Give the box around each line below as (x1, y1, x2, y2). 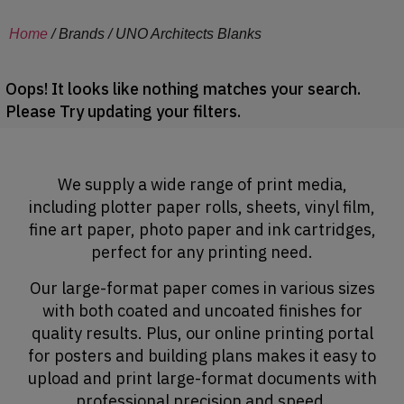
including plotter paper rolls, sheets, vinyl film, (29, 197, 375, 218)
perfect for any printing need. (91, 242, 313, 263)
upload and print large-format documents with (27, 367, 377, 389)
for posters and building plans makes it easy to (28, 344, 376, 366)
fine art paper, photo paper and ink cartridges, (28, 219, 376, 241)
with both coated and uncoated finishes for (41, 299, 363, 321)
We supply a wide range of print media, (57, 174, 347, 196)
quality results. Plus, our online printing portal (31, 322, 373, 344)
